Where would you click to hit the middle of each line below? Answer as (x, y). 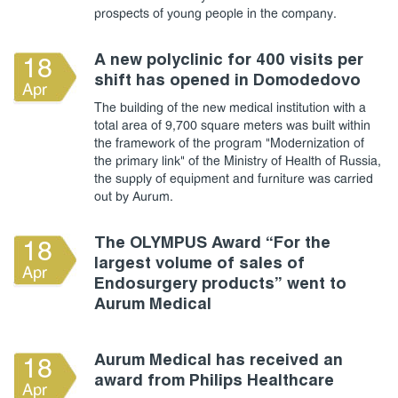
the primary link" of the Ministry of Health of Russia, (238, 162)
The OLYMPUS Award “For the (212, 243)
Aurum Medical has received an (219, 361)
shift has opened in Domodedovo (227, 81)
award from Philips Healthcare (214, 381)
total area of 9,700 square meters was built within (232, 126)
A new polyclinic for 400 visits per (229, 60)
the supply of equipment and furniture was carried (234, 179)
